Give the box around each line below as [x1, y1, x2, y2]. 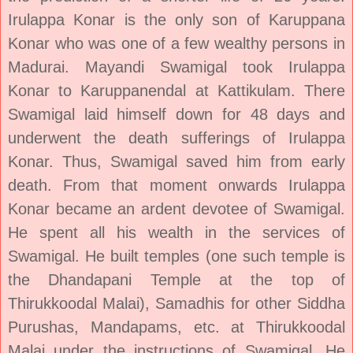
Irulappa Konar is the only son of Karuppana [8, 10, 345, 28]
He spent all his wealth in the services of [8, 223, 345, 241]
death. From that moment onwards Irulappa [8, 176, 345, 194]
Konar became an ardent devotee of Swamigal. [8, 199, 345, 217]
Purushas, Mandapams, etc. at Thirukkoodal [8, 318, 345, 336]
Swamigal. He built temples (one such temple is [8, 247, 345, 265]
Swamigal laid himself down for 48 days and [8, 105, 345, 123]
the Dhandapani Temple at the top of [8, 270, 345, 288]
